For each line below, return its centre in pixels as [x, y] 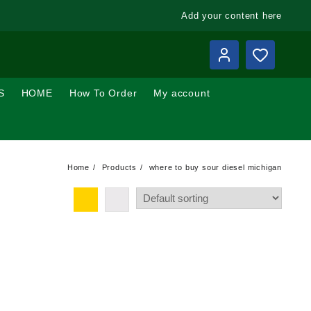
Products [119, 167]
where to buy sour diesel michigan [215, 167]
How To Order [103, 93]
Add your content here [232, 16]
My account [182, 93]
